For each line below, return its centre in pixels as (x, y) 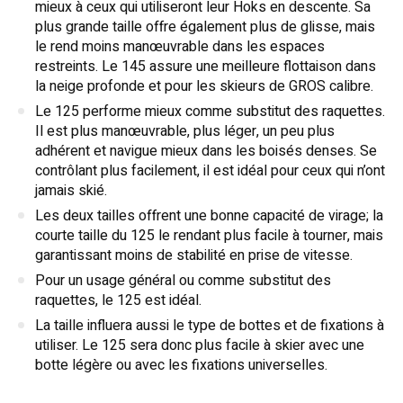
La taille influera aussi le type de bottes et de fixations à (210, 326)
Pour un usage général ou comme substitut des (183, 281)
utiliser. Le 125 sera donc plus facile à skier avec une (200, 346)
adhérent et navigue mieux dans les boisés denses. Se (206, 152)
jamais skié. (71, 191)
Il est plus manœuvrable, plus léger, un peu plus (185, 132)
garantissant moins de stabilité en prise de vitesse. (194, 256)
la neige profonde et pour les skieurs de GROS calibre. (204, 87)
